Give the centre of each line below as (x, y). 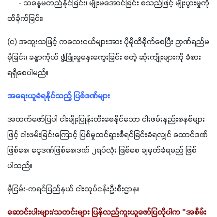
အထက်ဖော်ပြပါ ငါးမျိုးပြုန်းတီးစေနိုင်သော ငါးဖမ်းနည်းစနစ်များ (106, 119)
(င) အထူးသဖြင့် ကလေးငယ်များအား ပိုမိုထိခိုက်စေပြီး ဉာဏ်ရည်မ (108, 42)
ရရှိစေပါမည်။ (29, 73)
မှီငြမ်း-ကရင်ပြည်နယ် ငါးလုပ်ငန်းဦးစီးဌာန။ (73, 189)
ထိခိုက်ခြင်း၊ (26, 19)
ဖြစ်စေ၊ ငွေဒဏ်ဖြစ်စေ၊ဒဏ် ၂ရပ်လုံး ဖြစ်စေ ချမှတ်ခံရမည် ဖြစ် (102, 150)
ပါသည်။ (20, 166)
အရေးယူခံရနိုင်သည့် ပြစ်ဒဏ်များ (59, 96)
